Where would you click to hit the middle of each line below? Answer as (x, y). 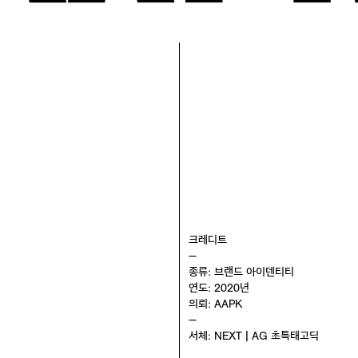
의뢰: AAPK (215, 304)
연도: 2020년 (219, 288)
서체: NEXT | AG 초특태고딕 (254, 336)
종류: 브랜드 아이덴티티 (241, 272)
